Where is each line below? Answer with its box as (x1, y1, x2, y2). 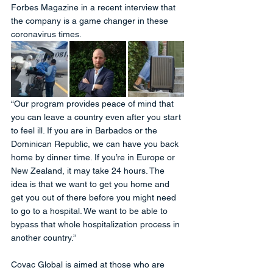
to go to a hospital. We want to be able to (11, 205, 170, 216)
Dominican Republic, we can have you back (11, 138, 181, 149)
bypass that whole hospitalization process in (11, 219, 182, 229)
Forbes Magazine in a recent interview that (11, 2, 178, 12)
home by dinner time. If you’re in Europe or (11, 152, 177, 162)
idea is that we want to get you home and (11, 179, 172, 189)
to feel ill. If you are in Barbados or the (11, 125, 160, 135)
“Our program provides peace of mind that (11, 98, 176, 108)
